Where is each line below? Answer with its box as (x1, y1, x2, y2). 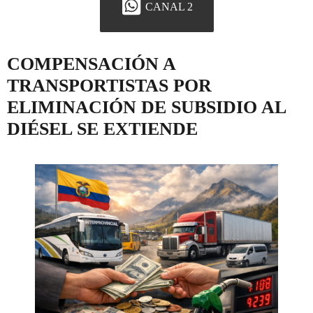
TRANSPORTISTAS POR (7, 75, 212, 96)
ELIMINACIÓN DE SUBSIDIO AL (7, 97, 286, 118)
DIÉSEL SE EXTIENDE (7, 119, 198, 140)
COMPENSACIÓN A (7, 54, 175, 75)
